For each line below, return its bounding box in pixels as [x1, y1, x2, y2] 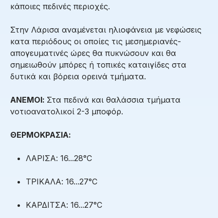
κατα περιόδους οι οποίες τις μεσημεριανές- [10, 36, 181, 46]
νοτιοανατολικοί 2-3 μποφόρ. [10, 106, 123, 116]
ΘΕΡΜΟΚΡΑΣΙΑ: [10, 129, 71, 140]
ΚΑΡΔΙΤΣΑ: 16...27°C [26, 200, 102, 210]
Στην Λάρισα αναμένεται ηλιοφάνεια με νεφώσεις [10, 24, 201, 35]
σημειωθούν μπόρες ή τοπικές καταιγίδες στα [10, 59, 186, 70]
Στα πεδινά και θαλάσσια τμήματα [47, 94, 181, 105]
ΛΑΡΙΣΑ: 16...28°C [26, 153, 92, 163]
